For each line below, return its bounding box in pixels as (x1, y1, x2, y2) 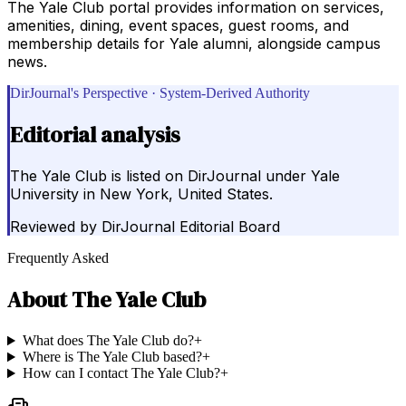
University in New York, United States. (10, 185, 273, 204)
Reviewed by (10, 217, 97, 237)
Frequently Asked (7, 250, 109, 266)
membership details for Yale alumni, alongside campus (7, 34, 381, 53)
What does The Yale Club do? (22, 333, 194, 349)
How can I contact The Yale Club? (22, 365, 220, 382)
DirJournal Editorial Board (101, 217, 280, 237)
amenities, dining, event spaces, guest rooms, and (7, 15, 349, 34)
